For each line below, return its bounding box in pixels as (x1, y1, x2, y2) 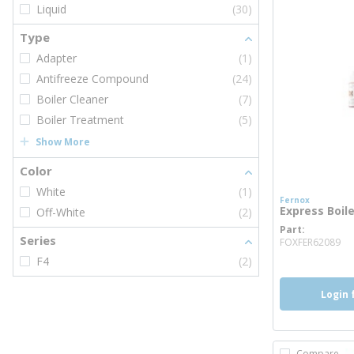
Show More (36, 134, 90, 149)
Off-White (36, 205, 85, 220)
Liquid (36, 2, 66, 17)
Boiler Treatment (36, 112, 124, 127)
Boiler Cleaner (36, 92, 108, 107)
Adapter (36, 51, 77, 66)
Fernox (279, 194, 310, 205)
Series (20, 232, 56, 248)
